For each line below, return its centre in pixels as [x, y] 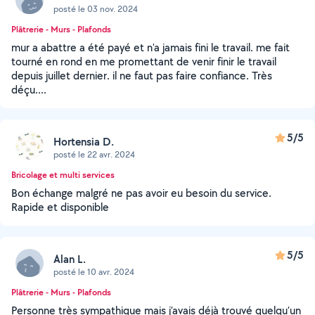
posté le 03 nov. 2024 [96, 8]
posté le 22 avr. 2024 [94, 154]
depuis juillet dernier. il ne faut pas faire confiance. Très [142, 76]
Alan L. [70, 259]
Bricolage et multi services [63, 175]
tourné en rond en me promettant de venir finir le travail [144, 62]
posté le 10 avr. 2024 [94, 271]
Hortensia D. [84, 141]
